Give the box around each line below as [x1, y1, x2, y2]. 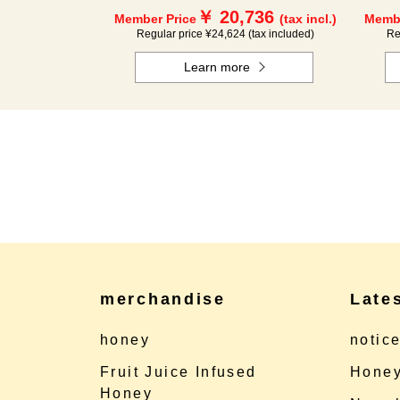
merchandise [100, 290, 226, 308]
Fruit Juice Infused [100, 364, 257, 379]
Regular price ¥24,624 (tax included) [136, 28, 314, 40]
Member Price [113, 12, 196, 26]
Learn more [184, 60, 251, 74]
